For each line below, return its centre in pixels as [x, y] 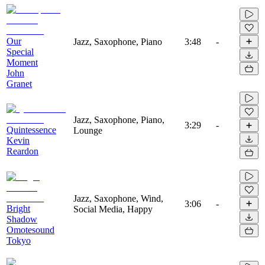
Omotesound [30, 230]
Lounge [88, 130]
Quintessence [31, 130]
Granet [19, 83]
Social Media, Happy [113, 209]
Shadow [22, 219]
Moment [22, 62]
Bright [18, 208]
